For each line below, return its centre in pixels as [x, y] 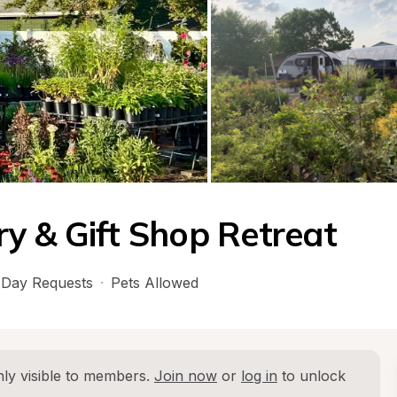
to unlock [311, 376]
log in [259, 376]
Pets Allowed [155, 283]
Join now [186, 376]
